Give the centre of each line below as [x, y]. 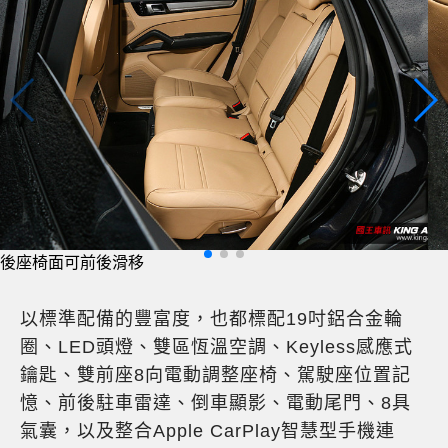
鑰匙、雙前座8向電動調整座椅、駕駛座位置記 [215, 375]
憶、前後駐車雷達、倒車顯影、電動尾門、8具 [215, 403]
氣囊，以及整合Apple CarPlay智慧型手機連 [207, 431]
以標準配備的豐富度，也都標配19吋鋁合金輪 [211, 319]
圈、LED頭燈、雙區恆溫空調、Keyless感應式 [216, 347]
